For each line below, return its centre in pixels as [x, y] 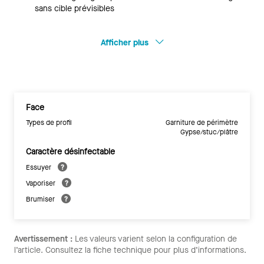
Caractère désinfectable [70, 152]
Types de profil [49, 123]
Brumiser [41, 199]
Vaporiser [42, 183]
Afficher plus [126, 43]
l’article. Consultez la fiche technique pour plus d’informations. [130, 250]
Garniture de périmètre [202, 123]
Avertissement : [43, 239]
